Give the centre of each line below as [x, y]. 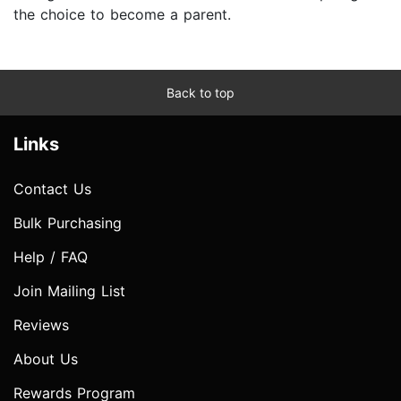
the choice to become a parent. [122, 14]
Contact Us [52, 188]
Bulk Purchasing [68, 222]
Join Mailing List [69, 290]
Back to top [200, 92]
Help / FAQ [51, 256]
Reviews [41, 324]
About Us [46, 358]
